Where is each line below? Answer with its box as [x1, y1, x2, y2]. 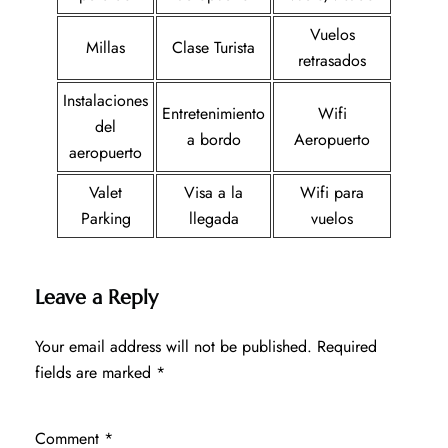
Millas [86, 36, 125, 60]
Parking [80, 207, 131, 231]
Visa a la [184, 181, 243, 205]
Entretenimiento [162, 102, 265, 126]
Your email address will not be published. [35, 335, 312, 359]
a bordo [186, 128, 241, 152]
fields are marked [35, 361, 156, 385]
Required [317, 335, 377, 359]
